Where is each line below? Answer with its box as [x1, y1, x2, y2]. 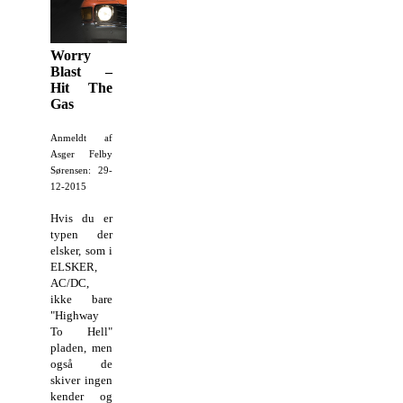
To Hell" [50, 324, 113, 338]
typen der [50, 227, 113, 241]
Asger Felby [50, 148, 113, 159]
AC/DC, [50, 275, 89, 290]
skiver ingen [50, 372, 113, 387]
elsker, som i [50, 243, 113, 257]
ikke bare [50, 291, 113, 306]
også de [50, 356, 113, 371]
